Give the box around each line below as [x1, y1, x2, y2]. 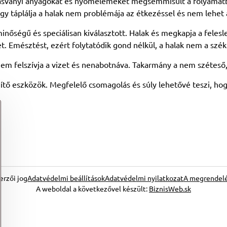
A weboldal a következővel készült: [35, 184, 149, 193]
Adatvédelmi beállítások [27, 173, 105, 182]
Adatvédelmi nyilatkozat [105, 173, 184, 182]
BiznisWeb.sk [148, 184, 191, 193]
